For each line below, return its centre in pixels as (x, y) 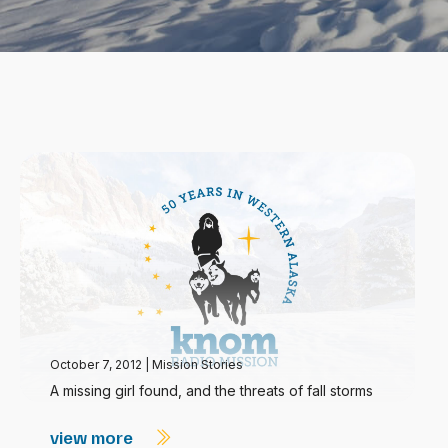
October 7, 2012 (97, 364)
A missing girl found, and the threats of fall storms (211, 390)
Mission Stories (197, 364)
